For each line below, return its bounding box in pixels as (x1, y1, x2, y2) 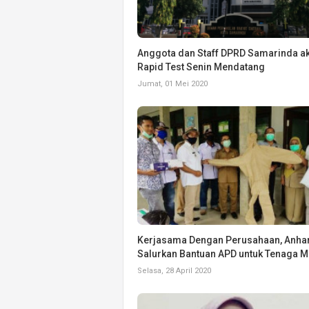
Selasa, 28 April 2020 (137, 266, 211, 275)
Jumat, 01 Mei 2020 (137, 79, 208, 88)
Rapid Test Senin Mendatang (137, 61, 265, 72)
